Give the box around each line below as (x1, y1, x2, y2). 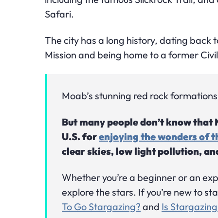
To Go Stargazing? (62, 200, 141, 213)
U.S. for (62, 130, 99, 143)
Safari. (45, 8, 74, 20)
